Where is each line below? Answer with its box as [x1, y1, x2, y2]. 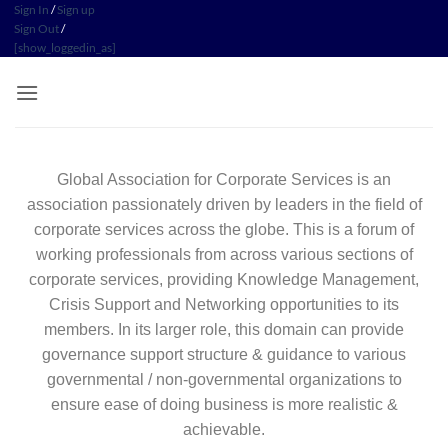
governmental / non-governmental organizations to [46, 371, 402, 388]
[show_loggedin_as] [14, 40, 116, 55]
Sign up [57, 2, 95, 17]
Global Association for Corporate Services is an [57, 171, 391, 188]
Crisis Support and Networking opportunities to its [49, 296, 399, 313]
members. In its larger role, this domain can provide [44, 321, 404, 338]
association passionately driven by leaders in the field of [26, 196, 422, 213]
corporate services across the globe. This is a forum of [34, 221, 414, 238]
